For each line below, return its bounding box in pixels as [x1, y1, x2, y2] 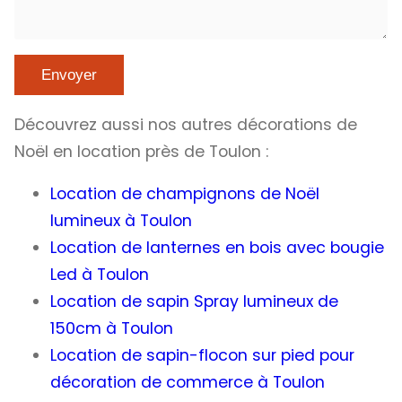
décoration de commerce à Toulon [50, 371, 325, 394]
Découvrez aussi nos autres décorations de [14, 113, 357, 135]
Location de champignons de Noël [50, 183, 319, 205]
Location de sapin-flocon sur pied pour [50, 345, 354, 367]
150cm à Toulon [50, 318, 173, 340]
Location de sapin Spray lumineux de [50, 291, 338, 313]
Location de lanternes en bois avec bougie [50, 237, 384, 259]
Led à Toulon [50, 264, 149, 286]
